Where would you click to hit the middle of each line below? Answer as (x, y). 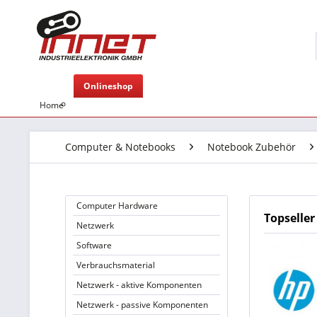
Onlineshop (108, 86)
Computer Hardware (117, 206)
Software (94, 245)
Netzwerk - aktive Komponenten (139, 285)
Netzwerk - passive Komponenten (142, 305)
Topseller (289, 218)
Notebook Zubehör (252, 147)
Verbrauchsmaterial (116, 265)
